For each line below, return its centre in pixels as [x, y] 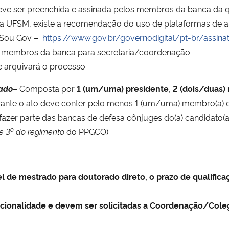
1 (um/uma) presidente [123, 88]
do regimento [40, 131]
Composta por [48, 88]
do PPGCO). [87, 131]
